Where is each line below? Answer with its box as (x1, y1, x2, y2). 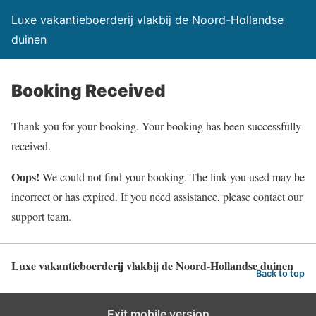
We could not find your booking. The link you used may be (39, 169, 305, 184)
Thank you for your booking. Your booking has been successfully (11, 119, 301, 133)
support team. (11, 209, 71, 224)
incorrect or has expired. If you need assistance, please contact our (11, 189, 303, 204)
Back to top (256, 267, 305, 279)
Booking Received (11, 80, 165, 101)
